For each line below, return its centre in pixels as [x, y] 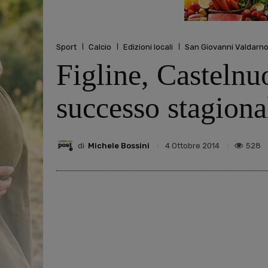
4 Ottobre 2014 [192, 146]
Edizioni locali [148, 47]
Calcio [100, 47]
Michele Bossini [119, 145]
